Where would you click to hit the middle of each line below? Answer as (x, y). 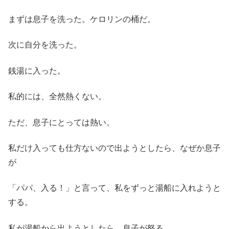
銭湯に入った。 (37, 71)
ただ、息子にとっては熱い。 (61, 122)
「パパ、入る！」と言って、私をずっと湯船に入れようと (114, 188)
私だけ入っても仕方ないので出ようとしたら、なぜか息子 (114, 148)
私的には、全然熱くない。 (57, 97)
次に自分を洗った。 (45, 45)
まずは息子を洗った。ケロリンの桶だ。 (82, 19)
